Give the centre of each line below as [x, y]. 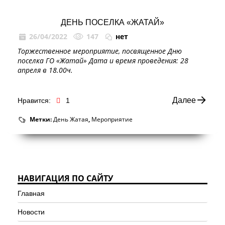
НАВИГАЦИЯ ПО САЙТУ [65, 178]
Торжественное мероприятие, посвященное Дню [100, 51]
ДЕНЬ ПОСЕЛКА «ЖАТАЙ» [113, 22]
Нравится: [34, 100]
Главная [31, 193]
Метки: [41, 119]
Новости [31, 212]
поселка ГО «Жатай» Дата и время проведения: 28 [103, 60]
